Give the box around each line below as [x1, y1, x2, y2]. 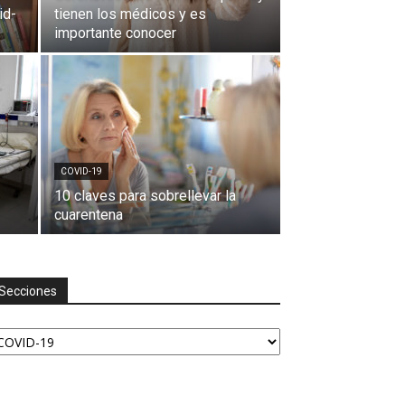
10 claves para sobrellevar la [54, 187, 236, 204]
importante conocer [54, 24, 176, 42]
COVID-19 [61, 166, 102, 176]
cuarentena [54, 206, 123, 223]
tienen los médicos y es [54, 5, 206, 23]
